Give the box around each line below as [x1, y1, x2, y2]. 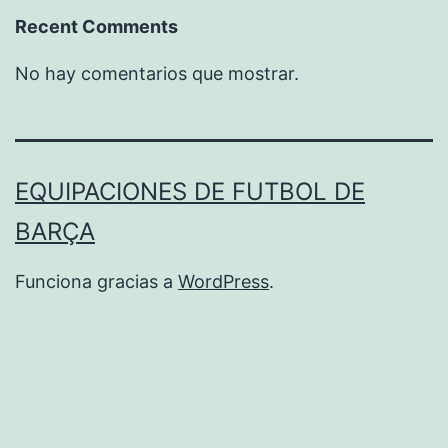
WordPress [178, 271, 269, 293]
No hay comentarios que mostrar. [15, 63, 299, 85]
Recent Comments [15, 16, 178, 38]
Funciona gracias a [15, 271, 178, 293]
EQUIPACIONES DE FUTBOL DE [15, 177, 365, 207]
